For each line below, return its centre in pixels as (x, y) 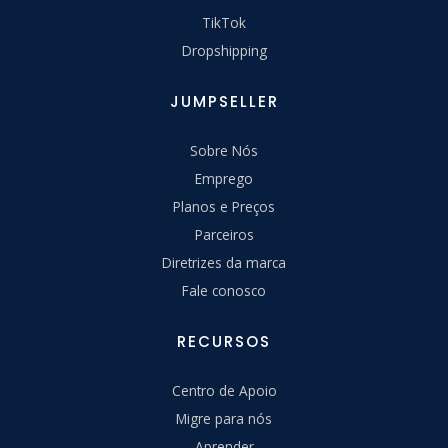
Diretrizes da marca (224, 262)
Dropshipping (224, 50)
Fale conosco (224, 290)
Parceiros (224, 234)
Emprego (224, 178)
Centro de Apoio (224, 390)
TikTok (224, 22)
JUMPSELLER (224, 101)
